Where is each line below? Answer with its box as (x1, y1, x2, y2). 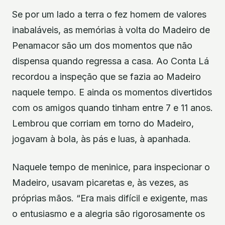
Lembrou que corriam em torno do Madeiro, (12, 118, 194, 129)
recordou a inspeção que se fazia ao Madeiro (12, 71, 201, 82)
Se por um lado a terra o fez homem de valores (12, 9, 206, 20)
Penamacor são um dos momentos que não (12, 40, 192, 51)
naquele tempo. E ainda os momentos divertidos (12, 87, 212, 98)
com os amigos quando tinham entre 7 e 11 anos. (12, 102, 213, 114)
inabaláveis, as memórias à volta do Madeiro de (12, 25, 210, 36)
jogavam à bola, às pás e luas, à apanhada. (12, 134, 191, 145)
